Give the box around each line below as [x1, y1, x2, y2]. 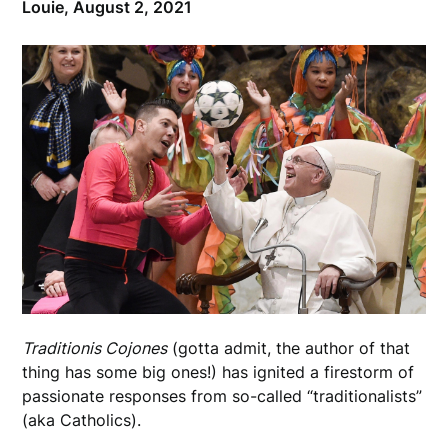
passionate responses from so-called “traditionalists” [22, 385, 423, 406]
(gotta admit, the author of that [167, 337, 411, 358]
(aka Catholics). [22, 409, 152, 430]
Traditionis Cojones [22, 337, 168, 358]
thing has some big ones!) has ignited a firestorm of [22, 361, 415, 382]
